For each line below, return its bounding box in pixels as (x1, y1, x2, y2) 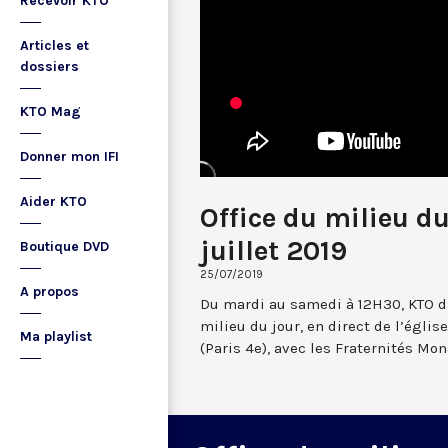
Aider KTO (20, 193, 87, 210)
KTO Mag (20, 103, 81, 120)
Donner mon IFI (20, 148, 119, 165)
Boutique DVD (20, 238, 109, 255)
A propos (20, 283, 79, 300)
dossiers (20, 58, 79, 75)
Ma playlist (20, 328, 92, 345)
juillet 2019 (200, 233, 347, 267)
